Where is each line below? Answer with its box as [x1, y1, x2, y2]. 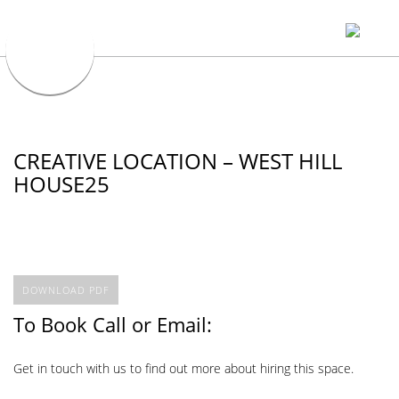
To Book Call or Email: [13, 310, 212, 338]
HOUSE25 [13, 169, 110, 199]
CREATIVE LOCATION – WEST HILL [13, 146, 342, 175]
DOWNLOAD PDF [22, 282, 110, 297]
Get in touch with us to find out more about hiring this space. [13, 360, 354, 378]
